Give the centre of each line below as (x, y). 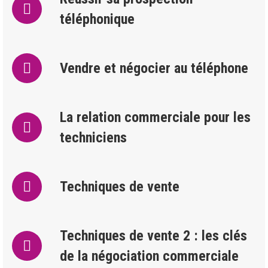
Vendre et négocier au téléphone (154, 68)
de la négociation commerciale (149, 256)
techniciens (93, 138)
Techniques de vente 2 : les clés (153, 236)
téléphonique (97, 19)
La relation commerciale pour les (155, 117)
